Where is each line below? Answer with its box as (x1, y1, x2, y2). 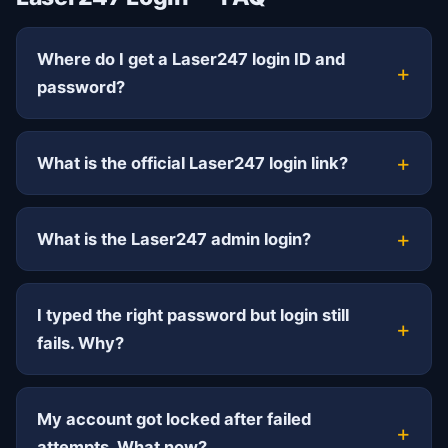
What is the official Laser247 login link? (37, 153, 348, 174)
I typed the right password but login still (37, 305, 349, 326)
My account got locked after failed (37, 409, 311, 430)
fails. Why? (37, 333, 124, 354)
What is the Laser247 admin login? (37, 229, 311, 250)
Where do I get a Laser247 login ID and (37, 49, 345, 70)
